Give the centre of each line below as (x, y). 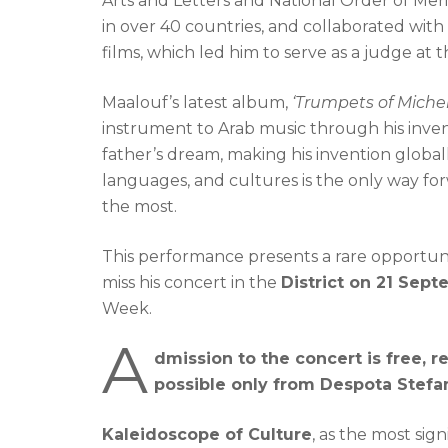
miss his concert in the (191, 282)
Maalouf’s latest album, (197, 102)
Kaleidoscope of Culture (207, 434)
